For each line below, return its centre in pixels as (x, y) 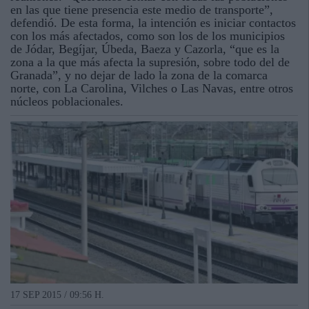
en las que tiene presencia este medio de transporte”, (142, 10)
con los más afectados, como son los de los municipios (148, 36)
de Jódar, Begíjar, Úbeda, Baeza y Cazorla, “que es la (145, 49)
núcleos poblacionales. (67, 101)
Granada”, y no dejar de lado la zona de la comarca (139, 75)
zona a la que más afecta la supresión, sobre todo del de (150, 62)
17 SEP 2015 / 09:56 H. (57, 295)
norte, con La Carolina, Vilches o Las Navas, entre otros (152, 88)
